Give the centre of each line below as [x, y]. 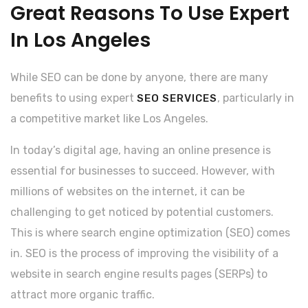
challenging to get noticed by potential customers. [142, 212]
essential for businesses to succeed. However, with [143, 170]
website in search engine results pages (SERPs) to [139, 274]
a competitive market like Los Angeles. [109, 118]
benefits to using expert [74, 98]
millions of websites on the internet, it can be [128, 191]
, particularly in [256, 98]
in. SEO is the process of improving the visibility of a [144, 253]
